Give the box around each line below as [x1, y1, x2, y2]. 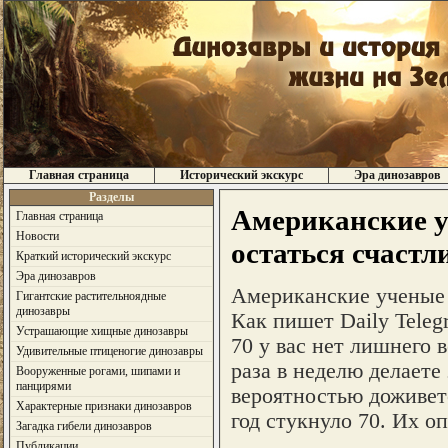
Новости [15, 229, 59, 243]
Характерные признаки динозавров [15, 399, 192, 413]
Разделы [88, 190, 134, 204]
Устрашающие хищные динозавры [15, 324, 188, 338]
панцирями [15, 379, 71, 393]
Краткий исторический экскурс [15, 249, 171, 263]
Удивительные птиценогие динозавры [15, 344, 203, 358]
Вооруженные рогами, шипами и [15, 364, 180, 378]
